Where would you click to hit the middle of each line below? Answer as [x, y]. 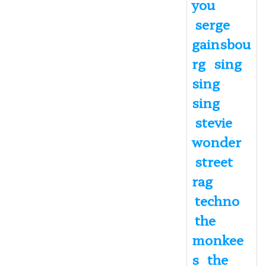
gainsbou [221, 43]
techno [217, 200]
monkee [217, 239]
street [213, 161]
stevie [213, 121]
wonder [216, 141]
